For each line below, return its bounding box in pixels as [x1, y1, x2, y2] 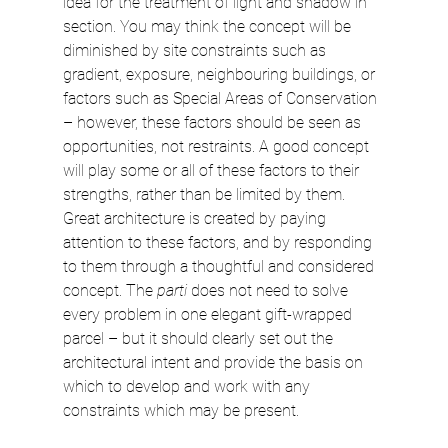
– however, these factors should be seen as [62, 112, 365, 132]
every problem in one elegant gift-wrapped [62, 304, 356, 324]
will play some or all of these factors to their [62, 160, 363, 180]
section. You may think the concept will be [62, 16, 355, 36]
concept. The [62, 280, 157, 300]
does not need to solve [186, 280, 352, 300]
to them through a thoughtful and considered [62, 256, 378, 276]
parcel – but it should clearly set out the [62, 328, 337, 348]
